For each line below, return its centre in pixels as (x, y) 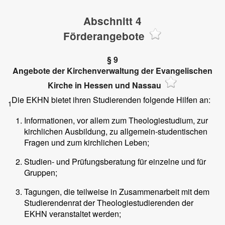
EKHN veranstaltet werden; (73, 213)
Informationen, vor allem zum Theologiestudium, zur (116, 120)
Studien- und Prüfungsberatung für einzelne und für (115, 161)
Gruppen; (41, 172)
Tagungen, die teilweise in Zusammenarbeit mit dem (117, 191)
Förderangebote (104, 36)
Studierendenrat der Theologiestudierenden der (109, 202)
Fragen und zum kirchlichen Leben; (87, 142)
